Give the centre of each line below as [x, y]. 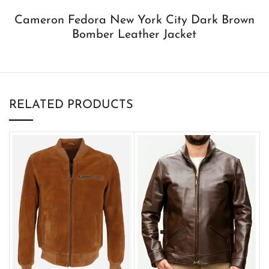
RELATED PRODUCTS [71, 105]
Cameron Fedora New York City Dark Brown [134, 20]
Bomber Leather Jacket [134, 35]
